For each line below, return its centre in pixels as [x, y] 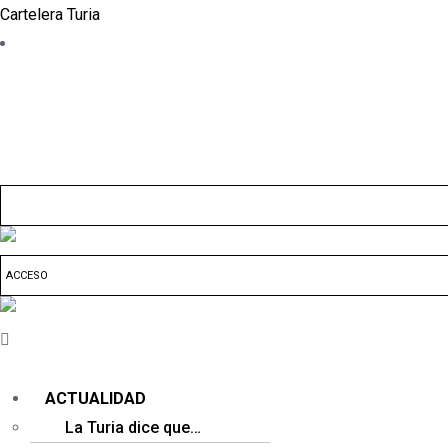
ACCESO [27, 275]
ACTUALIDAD [95, 398]
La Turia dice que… [133, 427]
